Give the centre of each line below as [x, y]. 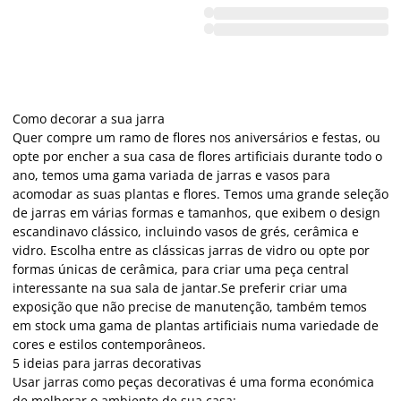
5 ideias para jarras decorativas [107, 363]
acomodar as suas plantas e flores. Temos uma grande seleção [200, 193]
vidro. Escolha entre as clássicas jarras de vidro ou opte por [191, 250]
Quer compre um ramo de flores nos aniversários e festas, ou [196, 137]
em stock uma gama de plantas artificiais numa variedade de [196, 325]
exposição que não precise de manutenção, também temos [190, 306]
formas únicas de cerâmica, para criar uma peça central [181, 269]
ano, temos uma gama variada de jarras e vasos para [171, 175]
